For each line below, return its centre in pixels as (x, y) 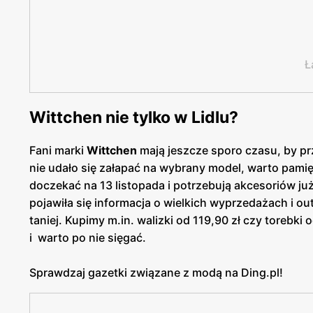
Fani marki (58, 151)
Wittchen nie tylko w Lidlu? (134, 118)
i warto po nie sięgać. (88, 238)
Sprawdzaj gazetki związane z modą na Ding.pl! (156, 273)
